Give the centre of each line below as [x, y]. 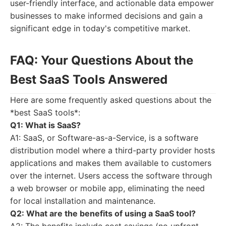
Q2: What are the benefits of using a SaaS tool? [103, 213]
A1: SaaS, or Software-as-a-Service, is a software [104, 138]
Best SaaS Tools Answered [89, 79]
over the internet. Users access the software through [111, 176]
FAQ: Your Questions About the [102, 60]
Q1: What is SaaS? [45, 125]
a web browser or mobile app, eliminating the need [107, 188]
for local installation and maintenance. [83, 201]
